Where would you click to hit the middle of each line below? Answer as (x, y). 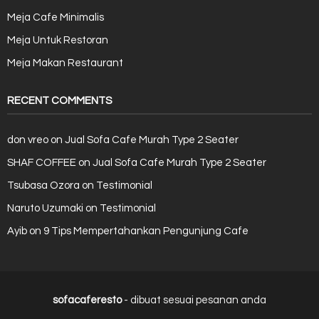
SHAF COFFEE (42, 163)
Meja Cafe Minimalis (56, 17)
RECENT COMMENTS (59, 101)
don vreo (28, 140)
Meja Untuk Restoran (58, 40)
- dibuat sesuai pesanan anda (194, 300)
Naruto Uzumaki (45, 208)
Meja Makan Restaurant (65, 63)
